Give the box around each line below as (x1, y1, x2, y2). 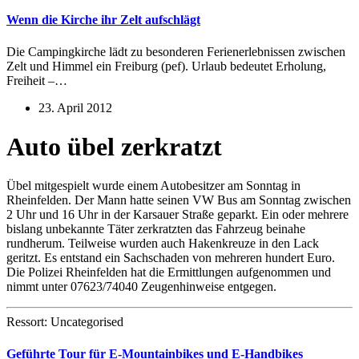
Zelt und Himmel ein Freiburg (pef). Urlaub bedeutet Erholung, (6, 58, 326, 73)
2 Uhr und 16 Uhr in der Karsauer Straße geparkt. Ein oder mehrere (6, 208, 349, 222)
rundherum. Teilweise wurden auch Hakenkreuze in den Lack (6, 236, 319, 251)
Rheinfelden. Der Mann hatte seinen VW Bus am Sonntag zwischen (6, 193, 351, 208)
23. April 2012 (38, 100, 112, 115)
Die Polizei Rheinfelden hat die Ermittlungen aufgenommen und (6, 265, 331, 280)
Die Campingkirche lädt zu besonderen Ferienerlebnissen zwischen (6, 44, 345, 58)
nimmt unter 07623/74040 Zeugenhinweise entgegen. (6, 280, 276, 294)
